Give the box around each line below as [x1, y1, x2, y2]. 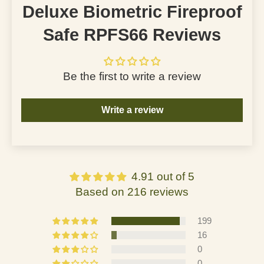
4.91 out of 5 [131, 170, 194, 183]
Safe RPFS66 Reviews [43, 25, 221, 44]
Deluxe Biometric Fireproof [22, 2, 242, 21]
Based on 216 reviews [75, 185, 189, 198]
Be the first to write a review [63, 70, 201, 82]
